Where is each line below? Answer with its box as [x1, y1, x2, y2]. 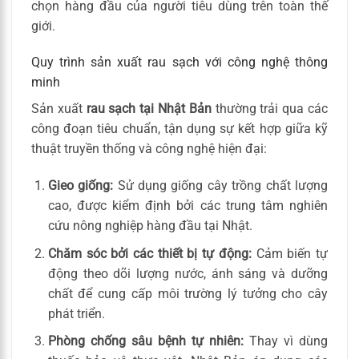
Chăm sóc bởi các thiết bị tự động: [47, 245, 252, 261]
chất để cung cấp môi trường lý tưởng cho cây [47, 285, 328, 301]
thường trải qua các [211, 101, 329, 117]
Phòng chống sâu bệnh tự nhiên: [47, 333, 244, 349]
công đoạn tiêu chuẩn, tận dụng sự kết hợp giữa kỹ [31, 121, 328, 137]
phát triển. [47, 305, 105, 321]
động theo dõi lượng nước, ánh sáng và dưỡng [47, 265, 328, 281]
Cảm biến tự [251, 245, 329, 261]
